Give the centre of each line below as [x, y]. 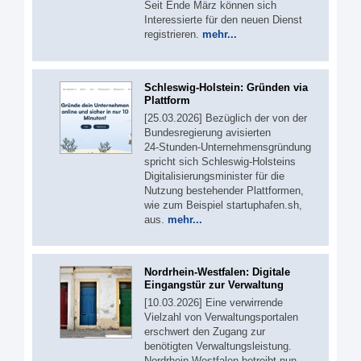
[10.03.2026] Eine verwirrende [214, 303]
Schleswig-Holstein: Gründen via [226, 87]
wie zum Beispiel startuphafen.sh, [223, 205]
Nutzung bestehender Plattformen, [224, 190]
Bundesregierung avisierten [207, 132]
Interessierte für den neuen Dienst [223, 20]
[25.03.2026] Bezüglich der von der [226, 118]
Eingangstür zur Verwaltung [214, 285]
